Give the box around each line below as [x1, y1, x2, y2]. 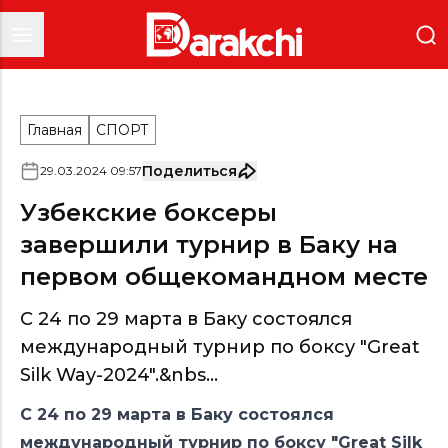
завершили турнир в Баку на [20, 230, 398, 259]
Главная [27, 121, 82, 139]
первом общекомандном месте [20, 262, 428, 291]
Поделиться [142, 162, 237, 180]
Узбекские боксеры [20, 198, 277, 227]
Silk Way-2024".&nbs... [20, 364, 218, 386]
